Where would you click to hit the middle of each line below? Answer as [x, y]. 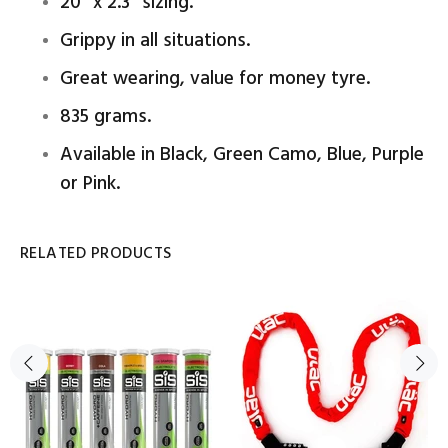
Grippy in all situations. [155, 41]
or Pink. [90, 184]
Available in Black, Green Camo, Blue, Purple [242, 155]
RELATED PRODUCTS [96, 254]
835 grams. [105, 117]
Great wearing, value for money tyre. [215, 79]
